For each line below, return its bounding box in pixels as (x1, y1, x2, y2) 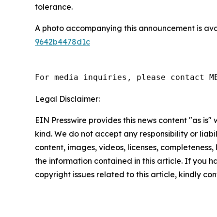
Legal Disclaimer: (35, 94, 100, 104)
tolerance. (35, 2, 73, 12)
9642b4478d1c (35, 37, 90, 46)
